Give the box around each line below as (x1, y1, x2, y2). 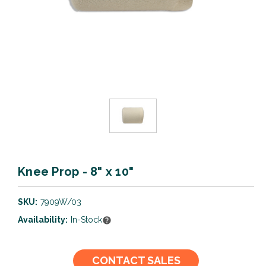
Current (18, 250, 51, 260)
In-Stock (70, 214, 102, 224)
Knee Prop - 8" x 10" (18, 164, 134, 179)
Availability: (18, 214, 68, 224)
